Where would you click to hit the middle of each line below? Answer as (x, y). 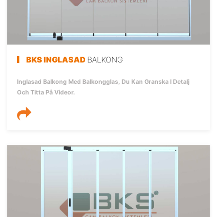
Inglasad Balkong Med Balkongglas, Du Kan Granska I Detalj (103, 82)
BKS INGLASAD (57, 60)
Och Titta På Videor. (46, 93)
